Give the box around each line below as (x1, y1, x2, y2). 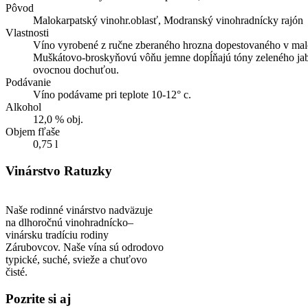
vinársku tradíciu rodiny (5, 228, 109, 241)
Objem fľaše (5, 126, 60, 138)
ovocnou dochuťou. (33, 64, 119, 76)
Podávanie (5, 76, 51, 89)
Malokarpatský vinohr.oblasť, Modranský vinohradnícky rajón (33, 14, 303, 27)
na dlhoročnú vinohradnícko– (5, 216, 133, 228)
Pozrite (5, 291, 45, 306)
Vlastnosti (5, 27, 49, 39)
